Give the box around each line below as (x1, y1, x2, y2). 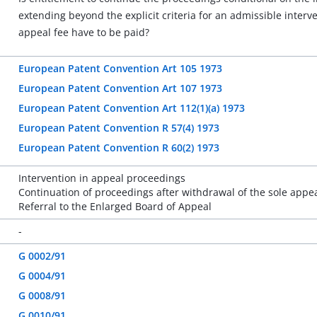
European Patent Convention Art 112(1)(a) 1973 (18, 101, 245, 115)
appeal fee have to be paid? (18, 25, 149, 39)
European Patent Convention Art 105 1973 (18, 62, 222, 75)
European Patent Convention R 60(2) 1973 (18, 141, 219, 154)
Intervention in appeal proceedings (18, 171, 185, 185)
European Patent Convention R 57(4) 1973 (18, 121, 219, 134)
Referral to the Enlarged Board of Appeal (18, 200, 212, 213)
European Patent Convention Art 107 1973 (18, 81, 222, 95)
